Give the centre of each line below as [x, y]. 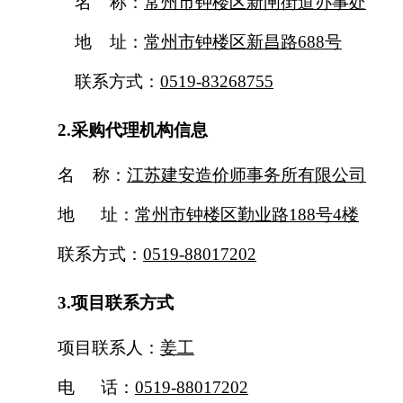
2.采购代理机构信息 [133, 130]
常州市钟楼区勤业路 [212, 214]
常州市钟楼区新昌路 [221, 41]
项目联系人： [109, 347]
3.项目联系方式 [116, 302]
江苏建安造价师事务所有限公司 [246, 175]
